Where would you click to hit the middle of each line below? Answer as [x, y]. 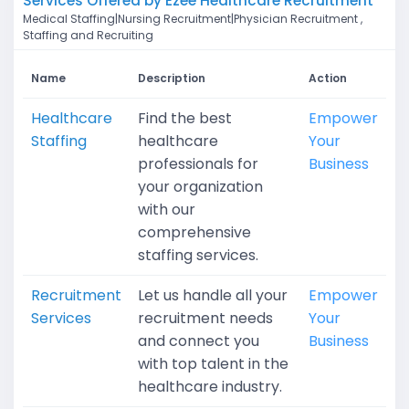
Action [328, 79]
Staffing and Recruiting [88, 36]
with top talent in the [213, 364]
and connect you [199, 341]
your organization [200, 187]
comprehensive [194, 233]
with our [167, 210]
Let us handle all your [213, 296]
